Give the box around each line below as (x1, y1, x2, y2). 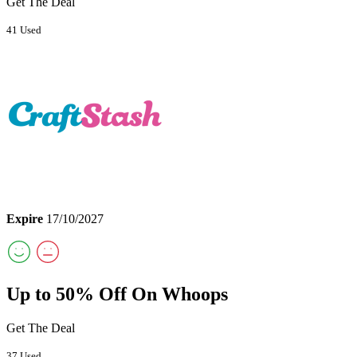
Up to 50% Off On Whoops (6, 284, 228, 305)
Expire (6, 212, 43, 226)
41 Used (6, 24, 41, 37)
